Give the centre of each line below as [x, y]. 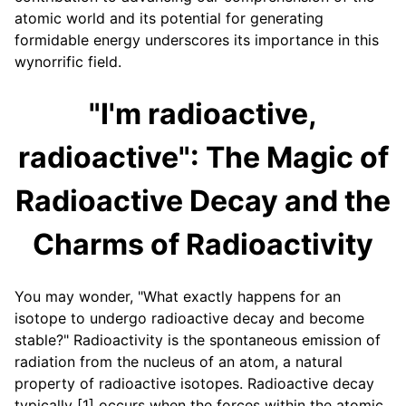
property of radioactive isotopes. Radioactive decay [194, 384]
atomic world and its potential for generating [169, 19]
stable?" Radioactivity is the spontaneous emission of [198, 340]
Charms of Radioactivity [203, 244]
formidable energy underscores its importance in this [197, 40]
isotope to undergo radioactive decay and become [189, 319]
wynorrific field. [68, 62]
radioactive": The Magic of [203, 157]
